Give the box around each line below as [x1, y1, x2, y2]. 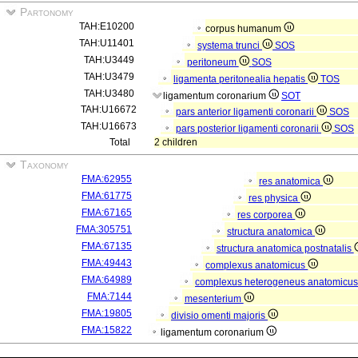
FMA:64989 [82, 274, 132, 285]
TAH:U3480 [84, 88, 134, 99]
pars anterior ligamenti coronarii [176, 106, 316, 117]
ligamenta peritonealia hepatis [173, 74, 308, 85]
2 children [154, 137, 197, 148]
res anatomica [259, 176, 323, 187]
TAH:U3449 [84, 54, 134, 66]
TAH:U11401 [79, 38, 134, 49]
